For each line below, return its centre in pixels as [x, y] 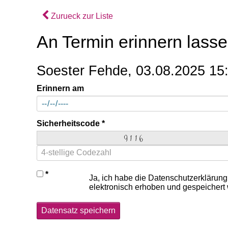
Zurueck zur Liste [81, 16]
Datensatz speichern [78, 210]
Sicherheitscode [68, 123]
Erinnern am [60, 88]
